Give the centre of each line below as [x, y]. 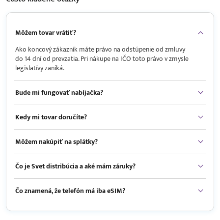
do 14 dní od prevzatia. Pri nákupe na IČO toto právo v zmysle [102, 59]
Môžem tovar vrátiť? [46, 33]
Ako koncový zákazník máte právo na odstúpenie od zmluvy [100, 50]
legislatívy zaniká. [40, 68]
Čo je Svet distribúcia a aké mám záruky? [75, 166]
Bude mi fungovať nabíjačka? [59, 93]
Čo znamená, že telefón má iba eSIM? [70, 191]
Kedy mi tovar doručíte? [51, 117]
